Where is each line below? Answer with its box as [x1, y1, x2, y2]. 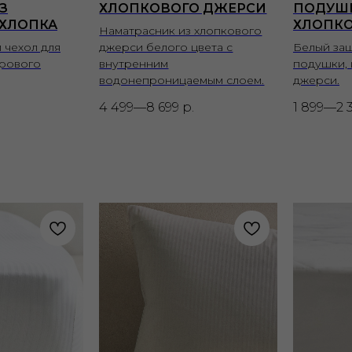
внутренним [99, 56, 169, 71]
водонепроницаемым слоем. [99, 72, 265, 87]
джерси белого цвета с [99, 39, 233, 54]
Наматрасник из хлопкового [99, 23, 262, 38]
